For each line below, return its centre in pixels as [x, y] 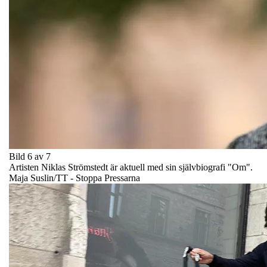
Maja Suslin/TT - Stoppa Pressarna [74, 178]
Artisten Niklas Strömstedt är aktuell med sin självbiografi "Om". [131, 167]
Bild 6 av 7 [30, 156]
